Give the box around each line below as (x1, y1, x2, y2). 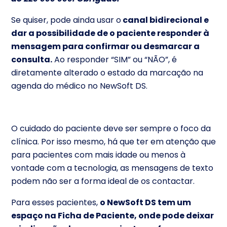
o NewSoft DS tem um (100, 196, 191, 208)
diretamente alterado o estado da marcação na (11, 66, 203, 79)
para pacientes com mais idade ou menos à (11, 148, 185, 161)
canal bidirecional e (121, 14, 209, 26)
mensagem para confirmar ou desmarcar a (11, 40, 200, 52)
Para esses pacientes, (11, 196, 100, 208)
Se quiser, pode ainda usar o (11, 14, 121, 26)
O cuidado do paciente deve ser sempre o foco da (11, 122, 211, 134)
